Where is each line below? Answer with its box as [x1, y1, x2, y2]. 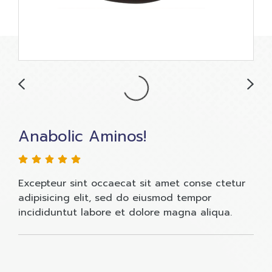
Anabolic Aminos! [18, 125, 146, 148]
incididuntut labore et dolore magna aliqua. [18, 205, 232, 220]
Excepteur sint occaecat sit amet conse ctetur [18, 176, 245, 191]
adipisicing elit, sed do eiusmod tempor [18, 191, 211, 205]
